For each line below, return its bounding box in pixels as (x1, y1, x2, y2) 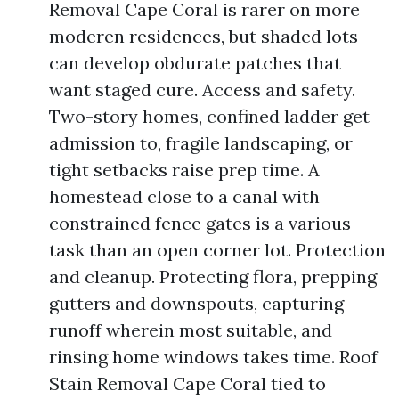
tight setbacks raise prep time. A (49, 159, 320, 181)
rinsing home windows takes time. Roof (49, 346, 378, 368)
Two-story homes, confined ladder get (49, 105, 370, 127)
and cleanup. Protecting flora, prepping (49, 265, 377, 288)
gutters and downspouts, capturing (49, 292, 344, 314)
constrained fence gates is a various (49, 212, 351, 234)
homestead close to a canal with (49, 185, 320, 208)
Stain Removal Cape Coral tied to (49, 372, 326, 395)
